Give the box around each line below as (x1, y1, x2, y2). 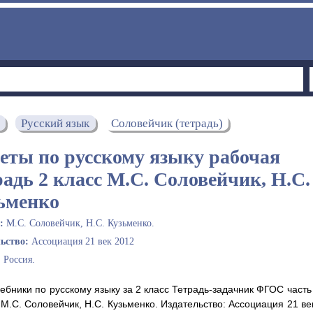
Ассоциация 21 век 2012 (31, 235, 134, 247)
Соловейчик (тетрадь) (110, 116, 223, 130)
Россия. (3, 254, 35, 265)
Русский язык (21, 116, 90, 130)
